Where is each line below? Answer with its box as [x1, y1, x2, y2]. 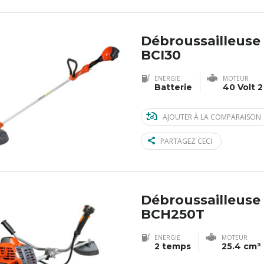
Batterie [154, 81, 192, 93]
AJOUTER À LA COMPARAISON [163, 111, 261, 122]
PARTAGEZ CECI [160, 136, 212, 146]
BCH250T [141, 206, 204, 222]
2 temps [154, 240, 191, 252]
